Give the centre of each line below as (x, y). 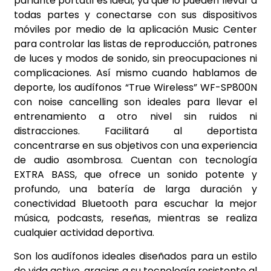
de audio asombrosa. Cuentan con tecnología (135, 160)
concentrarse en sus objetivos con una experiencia (135, 146)
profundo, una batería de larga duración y (135, 189)
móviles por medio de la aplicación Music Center (135, 30)
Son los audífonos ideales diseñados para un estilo (135, 256)
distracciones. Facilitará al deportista (135, 131)
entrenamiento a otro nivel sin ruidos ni (135, 117)
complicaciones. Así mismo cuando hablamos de (135, 73)
